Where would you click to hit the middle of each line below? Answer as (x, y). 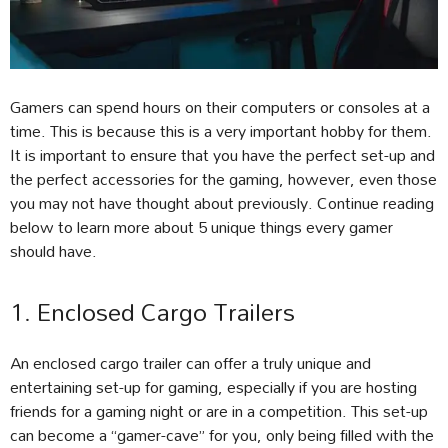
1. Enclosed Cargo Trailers (152, 312)
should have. (53, 251)
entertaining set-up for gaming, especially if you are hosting (213, 387)
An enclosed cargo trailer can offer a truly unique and (190, 363)
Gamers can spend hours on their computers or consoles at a (220, 107)
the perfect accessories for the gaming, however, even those (223, 179)
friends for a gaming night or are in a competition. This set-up (219, 411)
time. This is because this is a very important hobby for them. (221, 131)
